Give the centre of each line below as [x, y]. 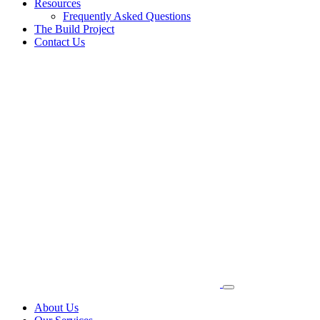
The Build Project [74, 29]
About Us [56, 307]
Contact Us [60, 42]
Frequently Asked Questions [127, 16]
